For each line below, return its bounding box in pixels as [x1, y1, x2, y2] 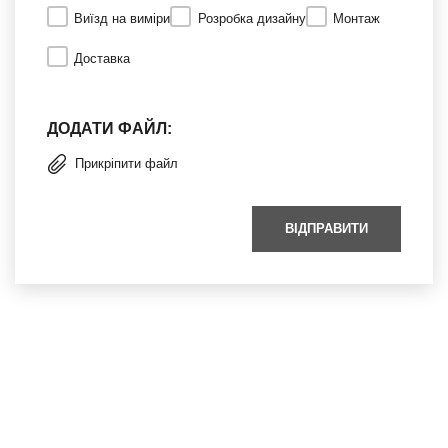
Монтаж [333, 10, 381, 26]
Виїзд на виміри [74, 10, 171, 26]
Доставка [74, 50, 131, 66]
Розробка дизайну [197, 10, 306, 26]
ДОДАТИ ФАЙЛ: [47, 119, 172, 137]
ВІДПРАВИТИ [285, 220, 368, 236]
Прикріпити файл [75, 156, 178, 172]
